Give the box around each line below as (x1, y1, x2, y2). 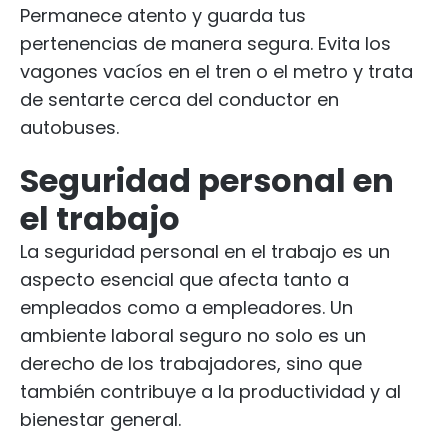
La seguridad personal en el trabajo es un (20, 239, 390, 264)
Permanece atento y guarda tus (20, 3, 306, 28)
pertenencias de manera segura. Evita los (20, 31, 391, 56)
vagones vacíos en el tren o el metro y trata (20, 59, 413, 84)
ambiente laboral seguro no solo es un (20, 323, 366, 348)
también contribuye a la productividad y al (20, 379, 401, 404)
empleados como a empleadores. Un (20, 295, 353, 320)
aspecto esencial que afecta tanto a (20, 267, 349, 292)
